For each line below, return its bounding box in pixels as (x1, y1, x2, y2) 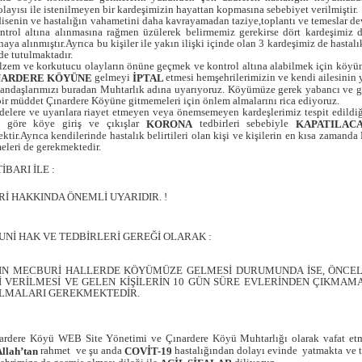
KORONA (145, 117, 192, 130)
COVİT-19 (124, 344, 172, 357)
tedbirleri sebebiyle (192, 116, 297, 129)
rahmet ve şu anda (38, 343, 124, 356)
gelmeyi (92, 70, 133, 83)
